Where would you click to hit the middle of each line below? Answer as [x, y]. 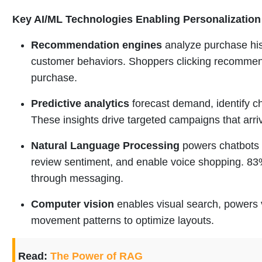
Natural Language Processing [105, 146]
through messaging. [77, 179]
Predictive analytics [80, 104]
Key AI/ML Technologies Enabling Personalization [137, 20]
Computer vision [73, 204]
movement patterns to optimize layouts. [123, 221]
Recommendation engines [96, 45]
